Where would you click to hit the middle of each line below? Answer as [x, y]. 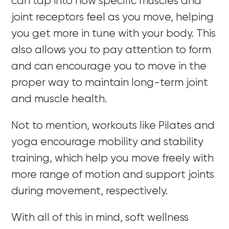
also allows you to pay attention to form [111, 50]
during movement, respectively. [91, 191]
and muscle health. [59, 99]
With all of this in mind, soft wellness [100, 218]
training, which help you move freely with [113, 158]
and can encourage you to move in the [109, 66]
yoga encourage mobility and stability [108, 142]
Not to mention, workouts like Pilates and [113, 126]
